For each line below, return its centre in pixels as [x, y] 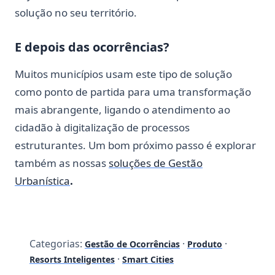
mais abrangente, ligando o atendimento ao [122, 109]
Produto [205, 244]
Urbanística [42, 180]
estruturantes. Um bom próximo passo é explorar [135, 145]
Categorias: [56, 243]
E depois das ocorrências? [92, 47]
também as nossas [62, 163]
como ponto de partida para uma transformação [133, 91]
